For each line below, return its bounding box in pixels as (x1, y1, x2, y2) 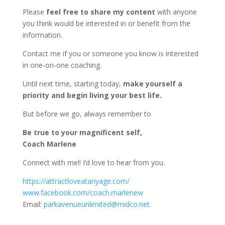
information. (22, 30, 62, 40)
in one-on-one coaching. (22, 60, 101, 70)
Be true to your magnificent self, (22, 128, 142, 137)
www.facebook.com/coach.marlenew (22, 188, 143, 197)
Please (22, 7, 46, 17)
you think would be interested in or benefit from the (22, 19, 190, 28)
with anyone (155, 7, 197, 17)
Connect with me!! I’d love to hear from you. (22, 158, 165, 167)
